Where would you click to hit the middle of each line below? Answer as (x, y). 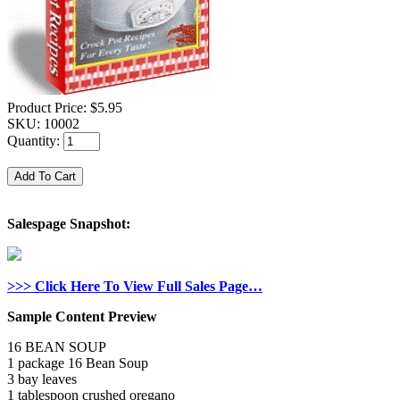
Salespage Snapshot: (69, 224)
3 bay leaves (42, 379)
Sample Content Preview (82, 317)
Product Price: (49, 108)
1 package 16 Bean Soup (78, 363)
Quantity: (35, 141)
